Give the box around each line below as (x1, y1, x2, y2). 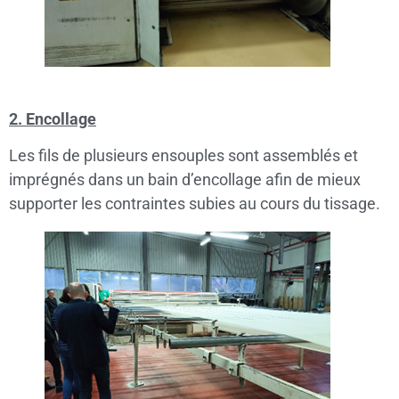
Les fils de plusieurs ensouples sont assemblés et (9, 146, 358, 166)
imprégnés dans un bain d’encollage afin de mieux (9, 170, 361, 190)
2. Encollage (9, 110, 96, 129)
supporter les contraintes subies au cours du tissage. (9, 194, 380, 214)
